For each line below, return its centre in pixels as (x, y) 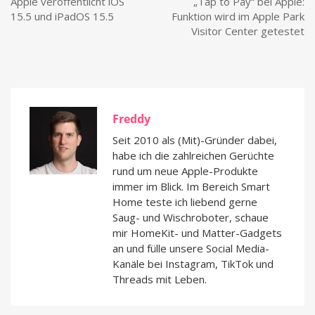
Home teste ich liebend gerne (185, 202)
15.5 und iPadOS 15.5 (62, 17)
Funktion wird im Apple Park (238, 17)
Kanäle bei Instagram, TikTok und (193, 264)
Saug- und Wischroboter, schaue (191, 218)
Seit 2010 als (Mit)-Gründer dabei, (195, 140)
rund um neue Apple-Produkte (185, 171)
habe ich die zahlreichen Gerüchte (193, 156)
